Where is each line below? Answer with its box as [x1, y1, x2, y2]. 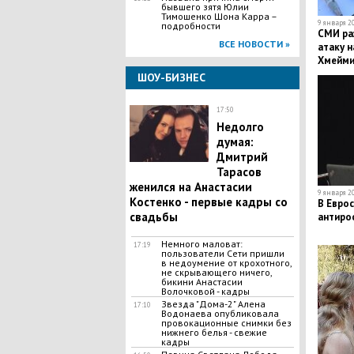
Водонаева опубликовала [160, 307, 279, 319]
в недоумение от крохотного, [160, 257, 292, 269]
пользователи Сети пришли [160, 247, 284, 259]
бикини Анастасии [160, 276, 243, 288]
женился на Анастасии [129, 179, 252, 194]
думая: [216, 134, 254, 149]
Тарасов [216, 164, 262, 179]
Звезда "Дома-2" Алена [160, 298, 265, 310]
